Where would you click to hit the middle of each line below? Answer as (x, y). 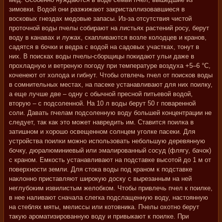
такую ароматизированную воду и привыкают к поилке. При (99, 216)
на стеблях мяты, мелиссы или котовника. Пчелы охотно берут (104, 207)
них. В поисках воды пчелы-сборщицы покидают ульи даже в (102, 56)
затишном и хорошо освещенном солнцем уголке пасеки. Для (102, 132)
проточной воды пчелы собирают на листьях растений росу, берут (109, 28)
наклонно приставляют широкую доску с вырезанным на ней (100, 179)
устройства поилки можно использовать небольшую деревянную (107, 141)
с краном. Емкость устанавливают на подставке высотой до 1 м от (110, 160)
